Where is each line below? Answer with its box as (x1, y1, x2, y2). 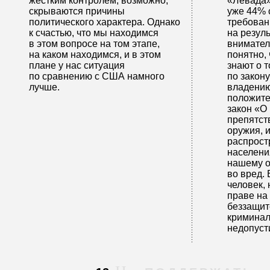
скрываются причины (29, 6, 125, 16)
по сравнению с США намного (29, 71, 165, 81)
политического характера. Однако (29, 17, 180, 27)
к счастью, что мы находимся (29, 28, 159, 38)
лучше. (29, 82, 60, 92)
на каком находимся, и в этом (29, 49, 161, 60)
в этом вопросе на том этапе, (29, 39, 160, 49)
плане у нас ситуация (29, 60, 125, 71)
